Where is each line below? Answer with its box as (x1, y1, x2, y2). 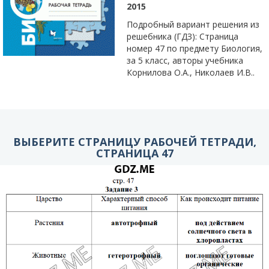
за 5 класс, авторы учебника (127, 55, 243, 66)
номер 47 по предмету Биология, (127, 43, 262, 54)
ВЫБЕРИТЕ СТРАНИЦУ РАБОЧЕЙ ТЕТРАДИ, (13, 134, 256, 149)
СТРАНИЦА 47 (95, 146, 174, 160)
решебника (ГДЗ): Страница (127, 31, 238, 42)
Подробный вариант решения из (127, 19, 259, 30)
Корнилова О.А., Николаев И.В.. (127, 67, 255, 78)
